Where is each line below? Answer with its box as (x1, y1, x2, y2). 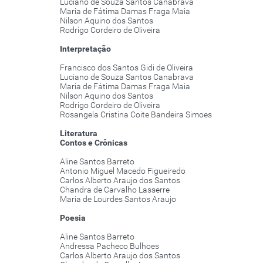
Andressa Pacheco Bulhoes (60, 241, 159, 251)
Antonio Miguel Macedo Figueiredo (60, 166, 186, 176)
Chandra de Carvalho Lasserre (60, 185, 170, 195)
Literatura (60, 129, 97, 139)
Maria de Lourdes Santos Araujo (60, 194, 176, 204)
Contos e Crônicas (60, 138, 127, 148)
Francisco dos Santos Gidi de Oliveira (60, 63, 193, 73)
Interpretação (60, 44, 111, 54)
